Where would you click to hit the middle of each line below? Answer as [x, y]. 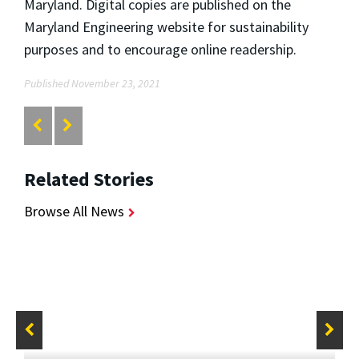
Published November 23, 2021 [92, 84]
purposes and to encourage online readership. [160, 50]
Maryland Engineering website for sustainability [166, 27]
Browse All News [74, 211]
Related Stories [89, 179]
